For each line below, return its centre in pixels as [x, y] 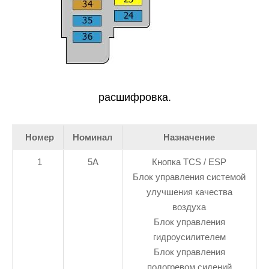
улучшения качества [189, 192]
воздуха [189, 207]
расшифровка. [134, 97]
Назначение [189, 137]
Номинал [93, 137]
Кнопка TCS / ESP [189, 162]
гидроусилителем [189, 237]
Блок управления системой [189, 177]
